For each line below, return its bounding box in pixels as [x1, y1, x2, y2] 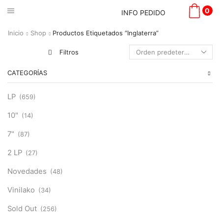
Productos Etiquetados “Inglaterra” [53, 29, 159, 37]
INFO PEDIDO [121, 8, 165, 17]
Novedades [7, 167, 47, 176]
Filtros [59, 48, 79, 56]
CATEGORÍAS [7, 69, 47, 77]
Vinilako [7, 186, 35, 195]
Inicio [8, 29, 24, 37]
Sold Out [7, 204, 37, 214]
